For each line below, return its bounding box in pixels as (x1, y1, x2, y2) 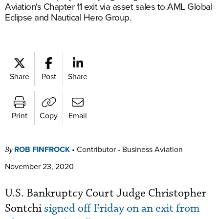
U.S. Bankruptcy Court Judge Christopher (5, 186, 206, 200)
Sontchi (5, 201, 44, 216)
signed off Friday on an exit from (44, 201, 199, 216)
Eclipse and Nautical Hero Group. (5, 10, 131, 23)
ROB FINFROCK (14, 144, 70, 155)
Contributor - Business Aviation (77, 144, 183, 154)
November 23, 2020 (5, 161, 74, 172)
